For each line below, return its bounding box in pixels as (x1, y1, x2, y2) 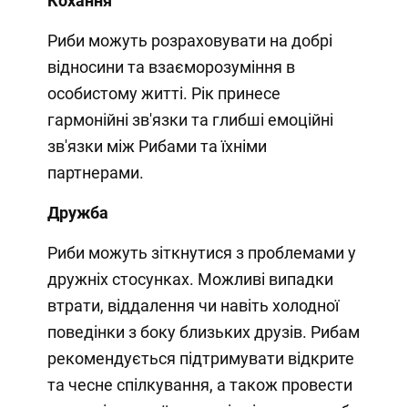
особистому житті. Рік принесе (46, 83, 280, 103)
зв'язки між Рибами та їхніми (46, 136, 267, 156)
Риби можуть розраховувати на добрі (46, 30, 332, 50)
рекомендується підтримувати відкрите (46, 348, 354, 368)
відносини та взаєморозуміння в (46, 56, 295, 76)
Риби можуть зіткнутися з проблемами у (46, 242, 356, 262)
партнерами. (46, 162, 144, 182)
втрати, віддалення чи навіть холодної (46, 295, 339, 315)
